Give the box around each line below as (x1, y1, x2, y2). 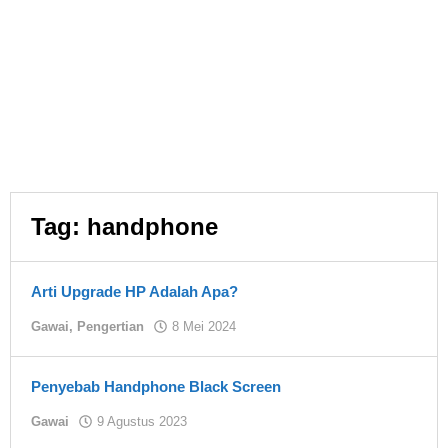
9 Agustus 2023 (97, 414, 187, 429)
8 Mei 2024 (172, 319, 236, 334)
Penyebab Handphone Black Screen (31, 378, 281, 395)
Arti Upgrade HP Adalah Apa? (31, 283, 238, 300)
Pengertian (77, 319, 144, 334)
